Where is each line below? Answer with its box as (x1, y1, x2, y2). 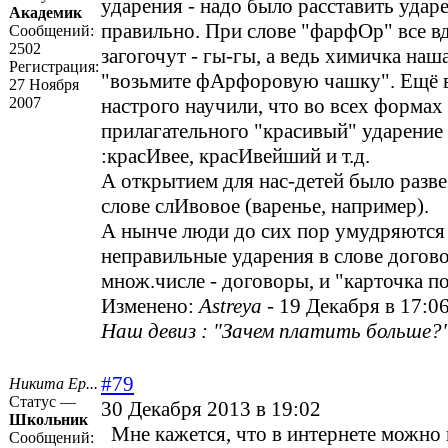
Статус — (9, 393, 76, 411)
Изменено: (101, 294, 199, 319)
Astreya (199, 294, 262, 319)
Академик (9, 4, 82, 22)
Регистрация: (9, 58, 99, 76)
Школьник (9, 411, 88, 429)
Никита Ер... (9, 375, 98, 393)
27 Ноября (9, 76, 79, 94)
